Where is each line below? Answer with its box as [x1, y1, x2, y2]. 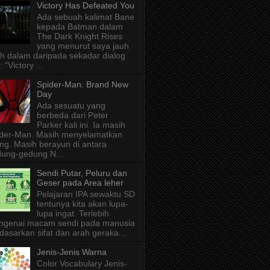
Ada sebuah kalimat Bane [36, 12, 134, 22]
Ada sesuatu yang [36, 100, 105, 110]
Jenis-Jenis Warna [36, 246, 107, 257]
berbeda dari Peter [36, 110, 108, 120]
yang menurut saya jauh [36, 41, 129, 51]
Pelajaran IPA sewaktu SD [36, 189, 135, 199]
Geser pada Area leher [36, 177, 124, 187]
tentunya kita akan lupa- [36, 198, 128, 209]
